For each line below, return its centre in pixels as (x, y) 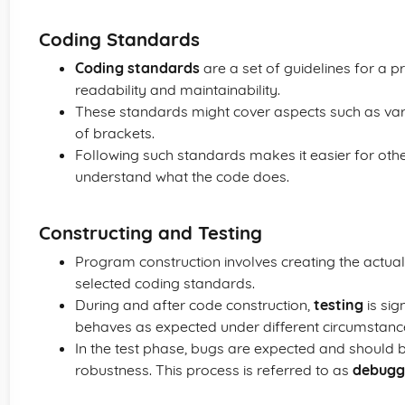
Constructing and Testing (151, 233)
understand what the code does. (182, 176)
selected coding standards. (165, 283)
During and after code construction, (194, 305)
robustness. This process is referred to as (214, 370)
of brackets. (115, 133)
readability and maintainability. (178, 89)
